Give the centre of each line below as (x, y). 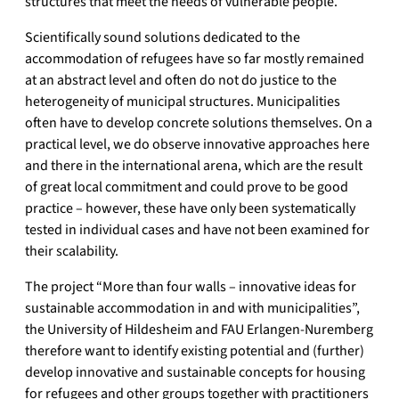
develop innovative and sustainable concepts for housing (195, 373)
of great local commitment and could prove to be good (187, 187)
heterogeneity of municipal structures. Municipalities (183, 102)
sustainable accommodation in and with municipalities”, (192, 309)
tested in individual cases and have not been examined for (197, 230)
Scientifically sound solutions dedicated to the (163, 38)
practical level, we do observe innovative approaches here (197, 145)
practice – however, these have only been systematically (190, 209)
